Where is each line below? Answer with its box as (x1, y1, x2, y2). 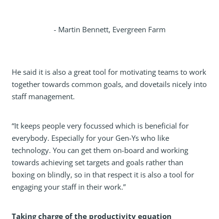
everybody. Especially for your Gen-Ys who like (12, 132, 169, 143)
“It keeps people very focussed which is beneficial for (12, 120, 189, 131)
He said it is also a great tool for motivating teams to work (12, 66, 206, 77)
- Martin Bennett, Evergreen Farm (53, 24, 166, 35)
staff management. (12, 91, 75, 102)
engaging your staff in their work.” (12, 181, 126, 192)
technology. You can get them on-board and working (12, 145, 188, 155)
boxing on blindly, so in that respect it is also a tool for (12, 169, 194, 180)
